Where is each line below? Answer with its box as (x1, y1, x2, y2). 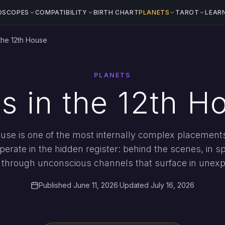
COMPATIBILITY (35, 8, 87, 16)
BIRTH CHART (93, 8, 139, 16)
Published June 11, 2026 (39, 181, 118, 189)
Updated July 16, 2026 (120, 181, 194, 189)
